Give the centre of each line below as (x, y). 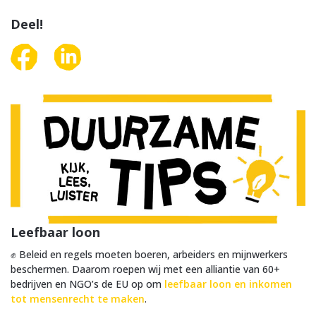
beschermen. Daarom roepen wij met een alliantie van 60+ (145, 269)
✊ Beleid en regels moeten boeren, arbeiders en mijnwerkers (149, 254)
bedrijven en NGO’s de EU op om (87, 284)
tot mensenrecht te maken (78, 298)
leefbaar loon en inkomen (228, 284)
